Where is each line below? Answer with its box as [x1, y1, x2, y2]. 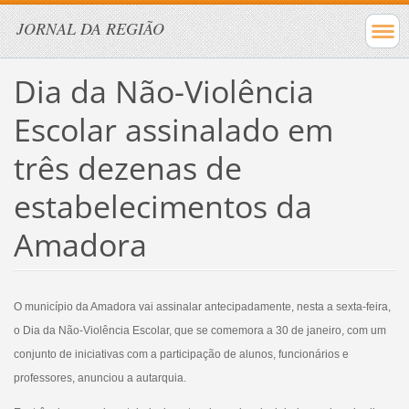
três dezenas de [13, 146, 242, 189]
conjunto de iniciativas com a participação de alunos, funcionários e [13, 347, 349, 361]
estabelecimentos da [13, 184, 312, 227]
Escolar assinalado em [13, 108, 333, 151]
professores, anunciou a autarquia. [13, 371, 186, 384]
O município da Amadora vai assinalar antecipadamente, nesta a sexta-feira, [13, 299, 391, 313]
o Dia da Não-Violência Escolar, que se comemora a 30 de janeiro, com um [13, 323, 386, 337]
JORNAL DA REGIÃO [16, 17, 164, 39]
